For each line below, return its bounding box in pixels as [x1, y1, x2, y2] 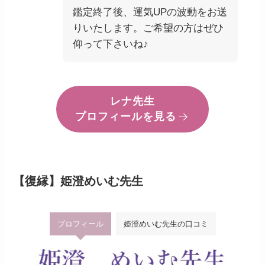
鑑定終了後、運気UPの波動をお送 [73, 7, 228, 18]
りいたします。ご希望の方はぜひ [73, 22, 224, 34]
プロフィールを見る [75, 111, 177, 123]
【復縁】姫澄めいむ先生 [13, 174, 144, 188]
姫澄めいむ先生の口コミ [123, 219, 208, 229]
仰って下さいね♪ [73, 38, 149, 50]
